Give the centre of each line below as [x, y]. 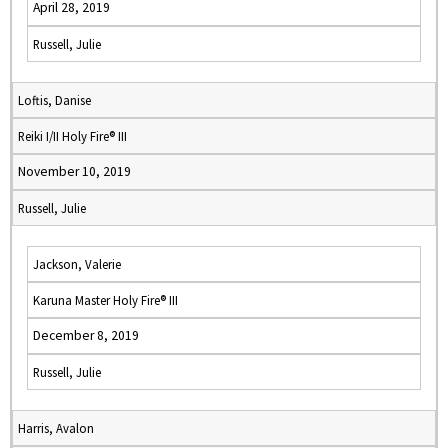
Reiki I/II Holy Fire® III [72, 136]
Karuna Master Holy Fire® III [105, 300]
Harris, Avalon [56, 428]
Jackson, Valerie [77, 264]
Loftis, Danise [54, 100]
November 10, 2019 [74, 171]
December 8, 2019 [86, 335]
